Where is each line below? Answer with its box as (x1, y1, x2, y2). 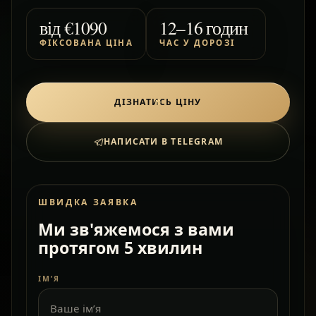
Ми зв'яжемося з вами (38, 218, 234, 241)
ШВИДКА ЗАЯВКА (38, 196, 138, 209)
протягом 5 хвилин (38, 236, 202, 260)
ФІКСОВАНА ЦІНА (39, 37, 133, 49)
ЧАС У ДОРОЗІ (159, 37, 235, 49)
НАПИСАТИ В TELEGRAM (103, 135, 224, 148)
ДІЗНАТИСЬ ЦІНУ (114, 96, 202, 109)
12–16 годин (159, 16, 248, 40)
